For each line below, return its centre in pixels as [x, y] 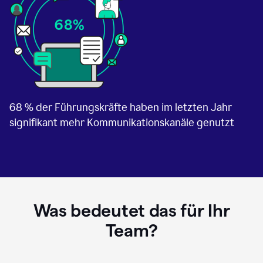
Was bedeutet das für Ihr [131, 211]
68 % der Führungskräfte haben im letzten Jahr [121, 108]
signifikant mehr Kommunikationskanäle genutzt [122, 123]
